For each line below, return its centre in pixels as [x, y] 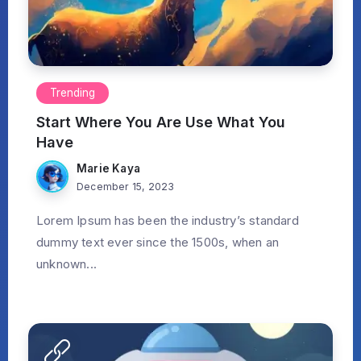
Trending [73, 93]
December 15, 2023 [126, 186]
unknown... [66, 263]
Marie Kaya [108, 168]
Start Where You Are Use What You [161, 122]
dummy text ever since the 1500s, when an [158, 242]
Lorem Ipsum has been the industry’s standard [168, 220]
